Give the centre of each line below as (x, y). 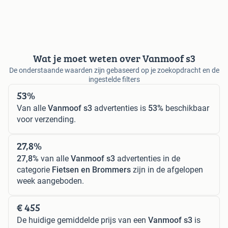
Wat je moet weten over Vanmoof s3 (114, 58)
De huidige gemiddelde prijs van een (82, 220)
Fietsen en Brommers (91, 169)
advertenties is (120, 108)
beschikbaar (186, 108)
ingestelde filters (114, 79)
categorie (34, 169)
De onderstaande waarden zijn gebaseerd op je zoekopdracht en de (114, 70)
